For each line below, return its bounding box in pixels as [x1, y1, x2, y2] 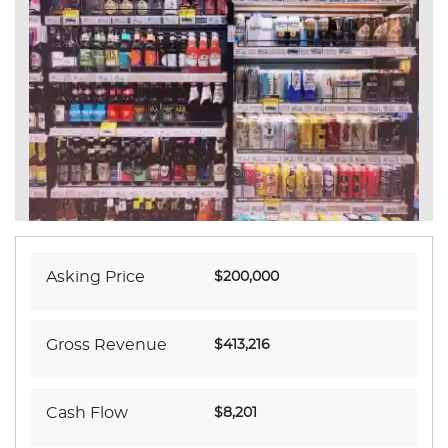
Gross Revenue [46, 336, 167, 353]
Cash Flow [46, 404, 128, 421]
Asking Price [46, 268, 145, 285]
